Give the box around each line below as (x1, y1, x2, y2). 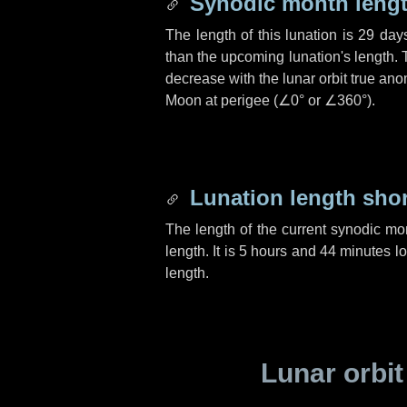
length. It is (165, 243, 239, 259)
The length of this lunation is (165, 27, 359, 43)
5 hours (239, 243, 288, 259)
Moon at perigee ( (165, 93, 278, 108)
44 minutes (320, 243, 392, 259)
